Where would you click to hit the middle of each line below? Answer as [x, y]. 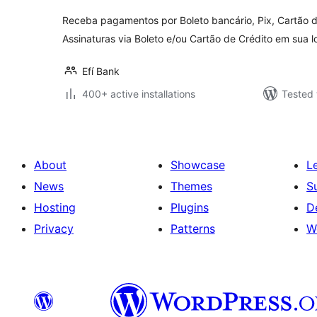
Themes [191, 186]
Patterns [192, 229]
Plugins [189, 207]
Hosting [55, 207]
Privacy [54, 229]
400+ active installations [139, 94]
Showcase [197, 165]
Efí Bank [101, 71]
